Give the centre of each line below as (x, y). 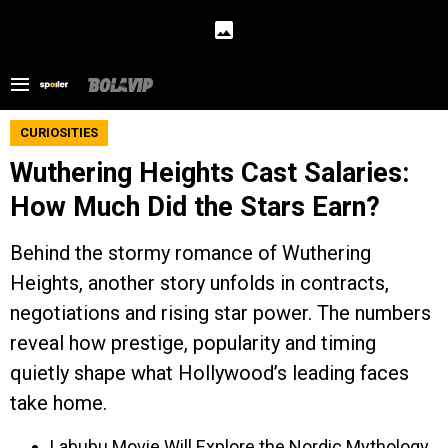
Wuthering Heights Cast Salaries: (209, 173)
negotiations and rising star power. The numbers (220, 313)
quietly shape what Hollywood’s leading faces (209, 373)
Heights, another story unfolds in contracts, (199, 283)
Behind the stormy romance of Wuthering (190, 253)
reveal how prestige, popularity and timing (193, 343)
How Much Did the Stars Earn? (195, 207)
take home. (58, 403)
